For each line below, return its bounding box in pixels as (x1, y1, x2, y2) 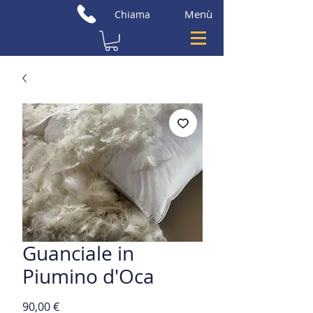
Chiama (115, 7, 150, 21)
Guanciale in (22, 240, 134, 267)
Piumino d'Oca (22, 263, 154, 290)
